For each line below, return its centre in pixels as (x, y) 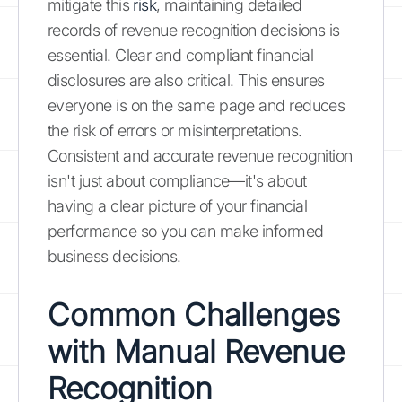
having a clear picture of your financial (178, 205)
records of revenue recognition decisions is (194, 30)
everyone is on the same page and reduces (197, 105)
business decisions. (114, 256)
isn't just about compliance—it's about (177, 180)
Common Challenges (194, 314)
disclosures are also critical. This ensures (186, 80)
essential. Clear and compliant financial (181, 55)
